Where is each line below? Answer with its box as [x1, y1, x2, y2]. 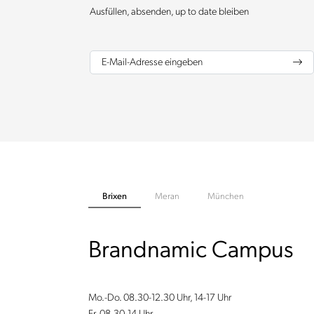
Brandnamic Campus [88, 235, 294, 264]
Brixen [102, 191, 127, 202]
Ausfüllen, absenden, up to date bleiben [90, 5, 249, 18]
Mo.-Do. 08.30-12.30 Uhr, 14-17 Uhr [88, 291, 231, 303]
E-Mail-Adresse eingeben [101, 55, 203, 68]
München [207, 191, 244, 202]
